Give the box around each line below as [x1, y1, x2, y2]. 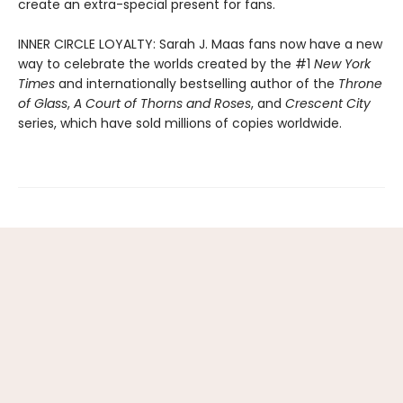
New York [310, 55, 371, 73]
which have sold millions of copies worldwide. [60, 114, 342, 132]
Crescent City [282, 94, 371, 112]
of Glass [18, 94, 67, 112]
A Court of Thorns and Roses [74, 94, 251, 112]
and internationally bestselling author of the [58, 75, 335, 93]
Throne [335, 75, 382, 93]
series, [18, 114, 57, 132]
